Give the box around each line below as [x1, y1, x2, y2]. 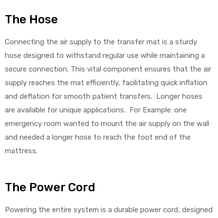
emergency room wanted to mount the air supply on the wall [5, 119, 209, 128]
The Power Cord [5, 180, 95, 194]
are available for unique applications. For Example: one [5, 106, 187, 114]
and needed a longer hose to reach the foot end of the [5, 133, 191, 142]
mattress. [5, 146, 37, 155]
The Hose [5, 13, 58, 26]
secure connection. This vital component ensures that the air [5, 65, 211, 73]
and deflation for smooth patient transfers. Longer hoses [5, 92, 202, 101]
